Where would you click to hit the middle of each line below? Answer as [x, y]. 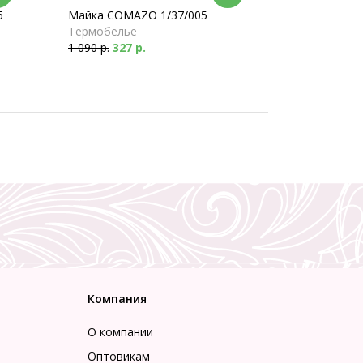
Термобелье [102, 31]
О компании [120, 332]
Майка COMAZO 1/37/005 [138, 15]
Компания [117, 299]
